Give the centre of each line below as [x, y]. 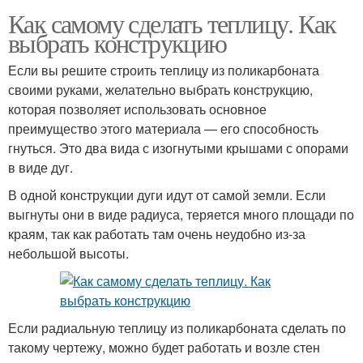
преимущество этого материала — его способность [163, 128]
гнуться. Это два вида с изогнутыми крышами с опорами [178, 148]
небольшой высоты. [68, 253]
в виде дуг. [41, 167]
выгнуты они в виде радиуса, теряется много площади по [181, 214]
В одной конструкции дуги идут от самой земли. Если [167, 195]
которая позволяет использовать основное [137, 109]
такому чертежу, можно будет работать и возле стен [164, 347]
